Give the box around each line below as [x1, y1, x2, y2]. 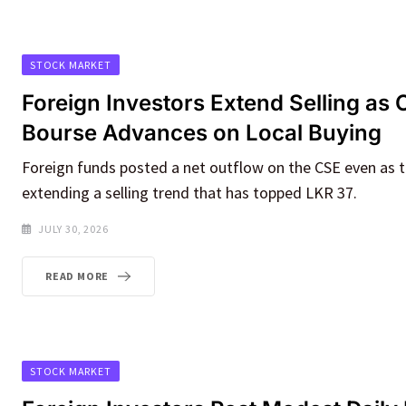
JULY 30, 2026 [38, 222, 109, 237]
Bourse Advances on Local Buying [22, 120, 382, 147]
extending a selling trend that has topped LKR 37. [22, 182, 357, 204]
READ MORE [45, 269, 110, 284]
